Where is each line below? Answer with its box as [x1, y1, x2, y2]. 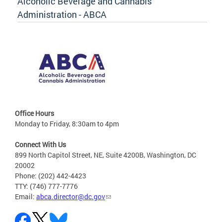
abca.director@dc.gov [36, 191, 105, 201]
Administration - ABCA [17, 8, 107, 20]
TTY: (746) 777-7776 [15, 181, 78, 191]
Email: [15, 191, 36, 201]
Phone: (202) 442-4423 [15, 170, 86, 180]
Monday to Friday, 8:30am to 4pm [15, 118, 119, 128]
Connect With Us [15, 139, 66, 149]
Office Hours [15, 108, 54, 118]
